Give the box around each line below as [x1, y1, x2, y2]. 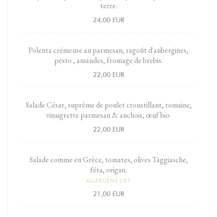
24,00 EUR [93, 15, 124, 24]
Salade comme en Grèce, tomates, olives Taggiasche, [29, 154, 188, 165]
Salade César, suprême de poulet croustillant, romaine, [25, 99, 192, 110]
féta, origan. [90, 164, 127, 175]
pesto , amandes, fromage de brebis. [54, 55, 163, 65]
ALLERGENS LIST [86, 177, 131, 184]
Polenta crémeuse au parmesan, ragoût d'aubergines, [29, 45, 188, 55]
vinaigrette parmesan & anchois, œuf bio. [46, 109, 171, 120]
